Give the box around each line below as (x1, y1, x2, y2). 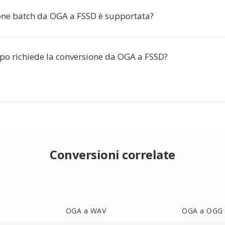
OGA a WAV (65, 206, 106, 215)
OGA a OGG (182, 206, 223, 215)
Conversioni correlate (50, 146, 175, 163)
